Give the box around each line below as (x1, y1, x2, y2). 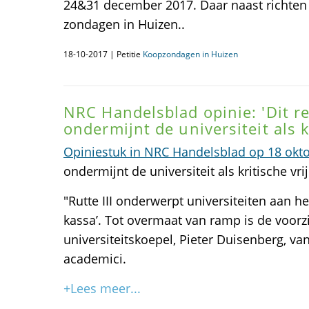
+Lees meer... (63, 280, 141, 297)
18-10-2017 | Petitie (63, 48, 143, 60)
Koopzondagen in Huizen (143, 48, 238, 60)
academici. (63, 250, 126, 267)
